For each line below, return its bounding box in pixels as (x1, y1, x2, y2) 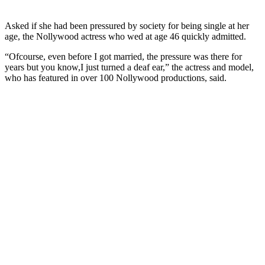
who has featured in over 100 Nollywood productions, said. (5, 72, 227, 83)
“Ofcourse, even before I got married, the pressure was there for (5, 51, 242, 62)
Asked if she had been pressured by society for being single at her (5, 20, 249, 31)
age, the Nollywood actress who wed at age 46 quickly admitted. (5, 31, 246, 41)
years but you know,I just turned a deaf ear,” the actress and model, (5, 62, 254, 72)
